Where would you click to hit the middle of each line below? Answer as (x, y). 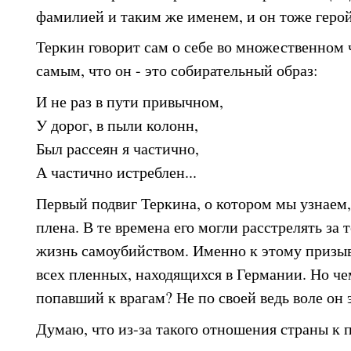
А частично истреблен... (116, 172)
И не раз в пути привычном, (130, 102)
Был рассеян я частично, (120, 149)
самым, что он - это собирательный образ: (177, 71)
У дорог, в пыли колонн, (117, 125)
